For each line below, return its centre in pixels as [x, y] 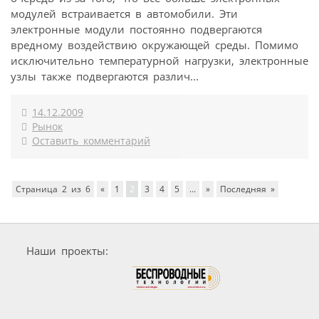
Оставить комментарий [91, 141]
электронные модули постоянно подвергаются [136, 30]
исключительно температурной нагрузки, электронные [159, 61]
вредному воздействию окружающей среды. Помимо [155, 45]
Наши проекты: [67, 251]
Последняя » [247, 189]
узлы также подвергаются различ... [105, 77]
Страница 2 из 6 [53, 189]
